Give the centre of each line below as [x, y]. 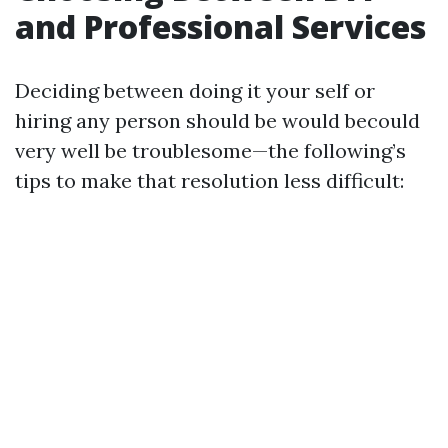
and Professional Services [220, 26]
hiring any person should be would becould [217, 120]
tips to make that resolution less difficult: [209, 180]
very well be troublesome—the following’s [210, 150]
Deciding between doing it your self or [195, 90]
